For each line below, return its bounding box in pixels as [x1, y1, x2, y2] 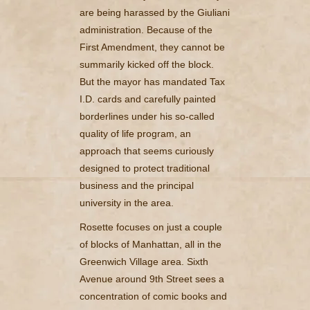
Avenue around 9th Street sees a [80, 273, 224, 284]
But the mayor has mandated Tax [80, 75, 225, 87]
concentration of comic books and [80, 290, 227, 302]
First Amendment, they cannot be [80, 41, 225, 53]
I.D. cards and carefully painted [80, 93, 216, 104]
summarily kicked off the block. [80, 58, 214, 70]
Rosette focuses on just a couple [80, 221, 222, 232]
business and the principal [80, 179, 194, 191]
